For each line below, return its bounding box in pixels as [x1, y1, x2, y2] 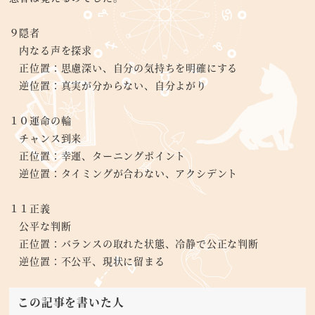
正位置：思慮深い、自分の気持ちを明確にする [8, 60, 238, 75]
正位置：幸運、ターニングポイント [8, 148, 186, 163]
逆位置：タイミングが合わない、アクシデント [8, 166, 238, 181]
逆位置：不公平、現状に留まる [8, 254, 165, 269]
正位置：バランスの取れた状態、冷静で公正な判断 [8, 236, 259, 251]
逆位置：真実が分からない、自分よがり [8, 77, 207, 92]
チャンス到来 [8, 131, 82, 146]
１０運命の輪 [8, 113, 72, 128]
